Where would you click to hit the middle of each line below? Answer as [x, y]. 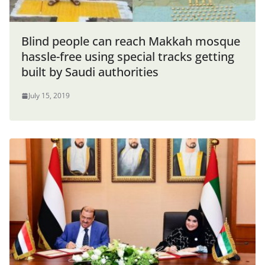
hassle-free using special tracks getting [128, 57]
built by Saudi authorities [90, 72]
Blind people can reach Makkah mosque [131, 41]
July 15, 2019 [49, 96]
